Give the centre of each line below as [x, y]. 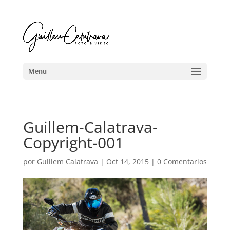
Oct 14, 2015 [127, 161]
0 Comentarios [182, 161]
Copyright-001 [73, 142]
